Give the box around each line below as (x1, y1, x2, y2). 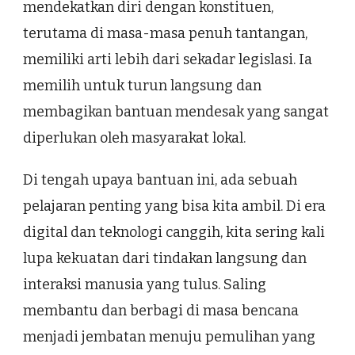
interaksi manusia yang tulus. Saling (23, 275, 266, 293)
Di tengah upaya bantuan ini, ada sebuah (23, 170, 297, 189)
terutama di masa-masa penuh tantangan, (23, 24, 307, 42)
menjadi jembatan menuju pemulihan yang (23, 327, 315, 345)
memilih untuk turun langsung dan (23, 76, 261, 94)
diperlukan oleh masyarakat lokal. (23, 128, 246, 147)
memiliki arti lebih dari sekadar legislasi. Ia (23, 50, 312, 68)
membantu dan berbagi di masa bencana (23, 301, 299, 319)
